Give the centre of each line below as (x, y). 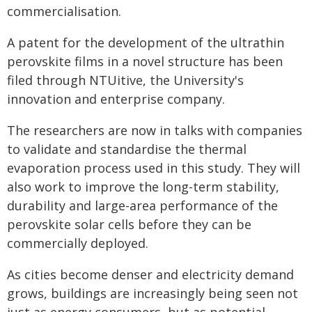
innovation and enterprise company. (116, 99)
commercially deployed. (78, 243)
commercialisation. (64, 11)
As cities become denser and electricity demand (150, 274)
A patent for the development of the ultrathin (146, 42)
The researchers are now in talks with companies (155, 130)
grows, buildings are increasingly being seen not (153, 293)
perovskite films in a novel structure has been (145, 61)
